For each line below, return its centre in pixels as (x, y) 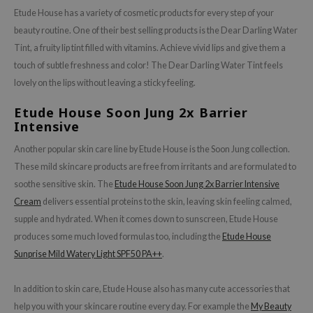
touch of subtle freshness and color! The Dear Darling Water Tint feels (148, 66)
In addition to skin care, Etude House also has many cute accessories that (152, 289)
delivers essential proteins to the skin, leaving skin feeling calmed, (167, 202)
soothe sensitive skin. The (64, 184)
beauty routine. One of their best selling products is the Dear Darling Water (156, 31)
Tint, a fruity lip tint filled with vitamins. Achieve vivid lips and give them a (150, 48)
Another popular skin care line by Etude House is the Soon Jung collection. (152, 150)
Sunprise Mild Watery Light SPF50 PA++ (88, 254)
